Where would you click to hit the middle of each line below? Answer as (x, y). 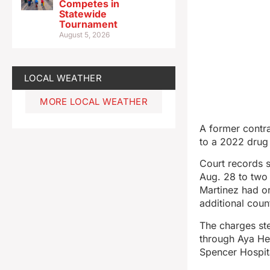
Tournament (89, 24)
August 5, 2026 (85, 34)
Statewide (83, 14)
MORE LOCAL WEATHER (94, 101)
